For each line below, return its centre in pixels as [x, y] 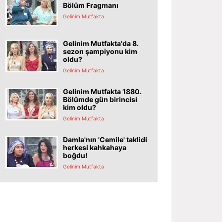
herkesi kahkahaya [95, 147]
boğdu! [75, 155]
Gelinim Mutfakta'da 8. [101, 43]
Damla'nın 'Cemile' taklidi [105, 139]
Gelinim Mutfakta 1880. [102, 91]
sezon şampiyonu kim [100, 51]
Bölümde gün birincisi [100, 99]
